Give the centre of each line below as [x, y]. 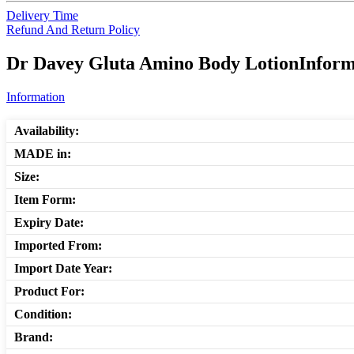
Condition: [43, 314]
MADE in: [43, 154]
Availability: [47, 131]
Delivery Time [42, 16]
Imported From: [58, 246]
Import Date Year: [63, 269]
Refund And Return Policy [73, 30]
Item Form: [45, 200]
